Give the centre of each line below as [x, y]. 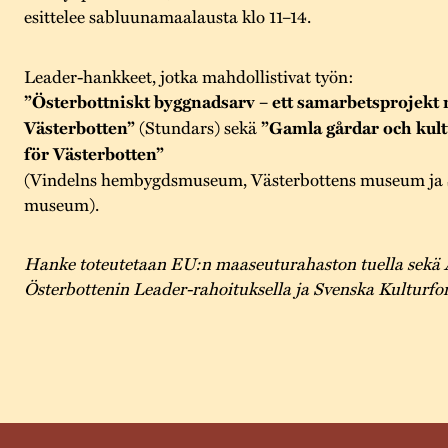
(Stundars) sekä [197, 126]
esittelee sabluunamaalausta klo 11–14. [167, 16]
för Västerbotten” [93, 152]
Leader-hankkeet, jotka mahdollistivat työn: [188, 75]
